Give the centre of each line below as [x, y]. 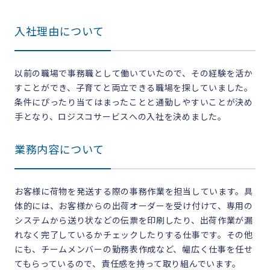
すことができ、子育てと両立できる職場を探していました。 [133, 88]
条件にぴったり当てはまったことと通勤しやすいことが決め [133, 103]
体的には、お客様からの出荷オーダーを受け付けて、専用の [133, 206]
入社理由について [59, 32]
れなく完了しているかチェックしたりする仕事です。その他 [133, 235]
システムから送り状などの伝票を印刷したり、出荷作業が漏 [133, 221]
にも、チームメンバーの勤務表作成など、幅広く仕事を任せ [133, 250]
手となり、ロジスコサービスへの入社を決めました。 [120, 117]
